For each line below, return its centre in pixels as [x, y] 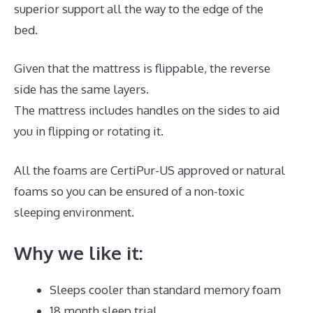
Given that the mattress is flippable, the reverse [142, 68]
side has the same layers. [81, 89]
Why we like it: [79, 253]
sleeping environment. [74, 212]
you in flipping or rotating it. [89, 131]
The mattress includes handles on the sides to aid [147, 110]
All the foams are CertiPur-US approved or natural [150, 170]
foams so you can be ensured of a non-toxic [129, 191]
